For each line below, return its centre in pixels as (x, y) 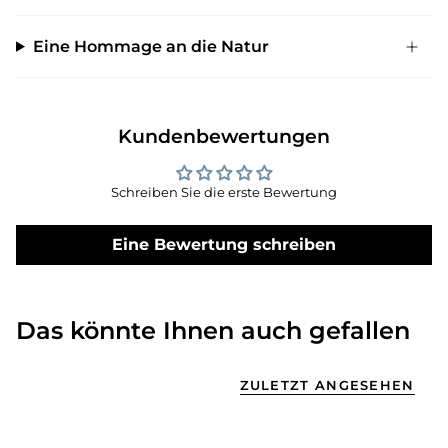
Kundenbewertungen (224, 137)
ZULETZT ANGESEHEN (327, 385)
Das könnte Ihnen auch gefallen (213, 331)
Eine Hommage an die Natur (150, 47)
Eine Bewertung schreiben (224, 245)
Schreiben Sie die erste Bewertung (224, 193)
